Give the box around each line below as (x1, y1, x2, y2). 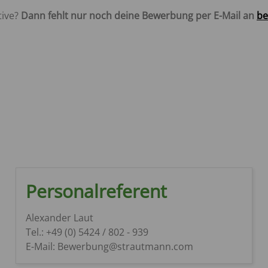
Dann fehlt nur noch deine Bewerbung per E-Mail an (21, 8, 257, 22)
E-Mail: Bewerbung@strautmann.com (25, 239, 193, 253)
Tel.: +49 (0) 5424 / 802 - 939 (25, 225, 148, 239)
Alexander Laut (25, 211, 93, 224)
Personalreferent (25, 178, 167, 203)
